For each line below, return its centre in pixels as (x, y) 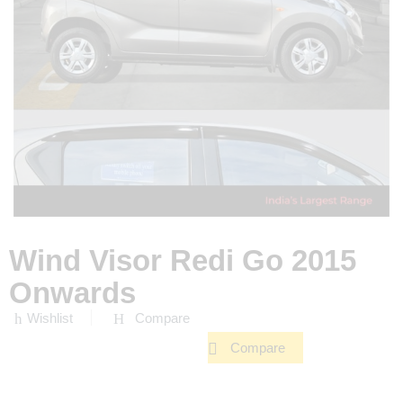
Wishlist (50, 318)
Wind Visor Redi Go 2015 (183, 260)
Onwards (72, 292)
